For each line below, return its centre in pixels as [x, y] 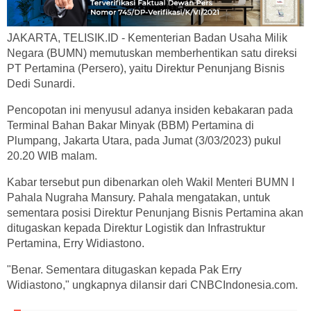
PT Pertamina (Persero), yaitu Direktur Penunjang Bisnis [146, 68]
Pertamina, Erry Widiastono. [76, 243]
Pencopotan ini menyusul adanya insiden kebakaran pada [150, 110]
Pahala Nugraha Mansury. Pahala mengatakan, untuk [138, 197]
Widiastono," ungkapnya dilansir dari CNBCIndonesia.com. [152, 285]
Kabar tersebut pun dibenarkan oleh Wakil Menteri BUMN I [151, 182]
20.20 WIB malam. [52, 156]
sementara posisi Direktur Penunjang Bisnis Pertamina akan [155, 213]
